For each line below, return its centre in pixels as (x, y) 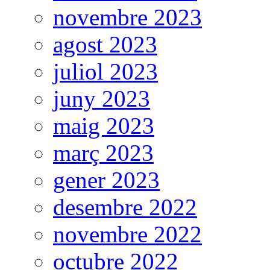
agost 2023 (105, 45)
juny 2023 (102, 99)
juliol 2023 (105, 72)
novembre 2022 (127, 234)
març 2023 (103, 153)
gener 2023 (106, 180)
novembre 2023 (127, 17)
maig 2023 (104, 126)
